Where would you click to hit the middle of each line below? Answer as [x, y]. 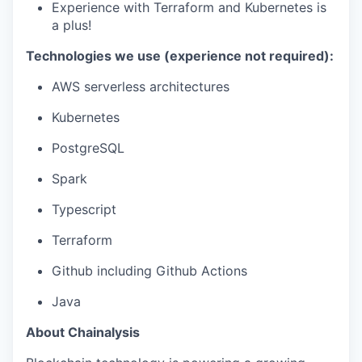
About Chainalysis [83, 332]
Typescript [84, 209]
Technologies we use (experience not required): [180, 56]
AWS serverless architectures [141, 86]
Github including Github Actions [149, 271]
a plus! [72, 25]
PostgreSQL [88, 148]
